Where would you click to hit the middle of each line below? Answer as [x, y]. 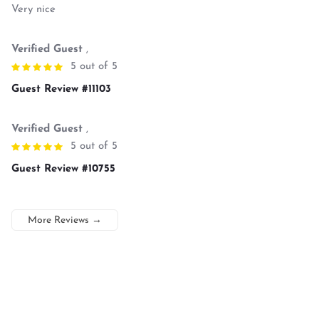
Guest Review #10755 [63, 169]
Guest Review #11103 [61, 89]
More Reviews [58, 220]
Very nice [33, 9]
